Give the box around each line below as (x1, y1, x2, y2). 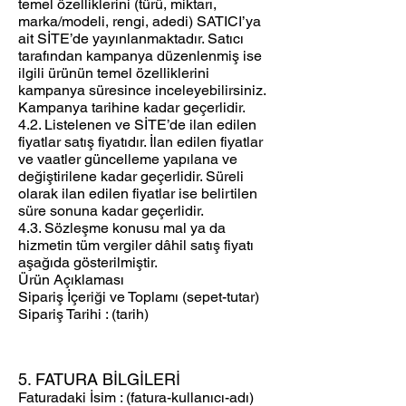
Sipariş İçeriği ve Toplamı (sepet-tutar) (18, 288, 259, 306)
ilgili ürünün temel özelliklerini (18, 64, 209, 82)
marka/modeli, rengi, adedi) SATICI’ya (18, 13, 261, 31)
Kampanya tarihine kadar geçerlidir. (18, 99, 246, 117)
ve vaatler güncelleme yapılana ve (18, 150, 237, 169)
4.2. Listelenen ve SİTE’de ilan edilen (18, 116, 256, 134)
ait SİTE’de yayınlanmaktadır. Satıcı (18, 30, 244, 48)
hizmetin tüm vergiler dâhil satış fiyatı (18, 237, 254, 255)
